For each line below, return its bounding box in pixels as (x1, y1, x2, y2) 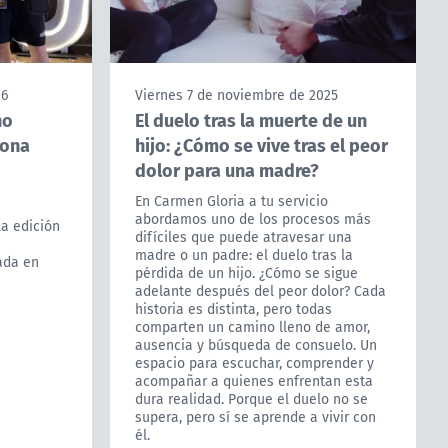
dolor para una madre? (134, 156, 319, 184)
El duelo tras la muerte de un (134, 106, 367, 134)
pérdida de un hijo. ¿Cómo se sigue (134, 263, 358, 284)
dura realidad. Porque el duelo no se (134, 389, 368, 410)
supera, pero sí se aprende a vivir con (134, 407, 376, 428)
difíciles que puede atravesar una (134, 227, 352, 248)
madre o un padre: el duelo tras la (134, 245, 353, 266)
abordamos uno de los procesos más (134, 209, 371, 230)
